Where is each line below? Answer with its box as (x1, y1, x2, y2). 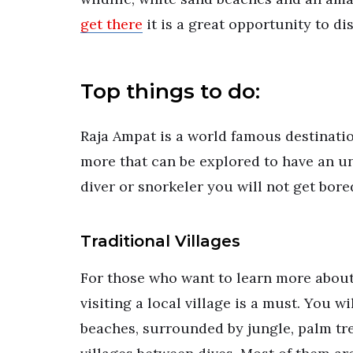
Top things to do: (80, 78, 260, 104)
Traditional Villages (80, 231, 240, 251)
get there (80, 15, 143, 34)
